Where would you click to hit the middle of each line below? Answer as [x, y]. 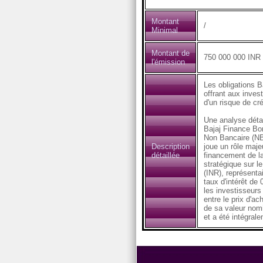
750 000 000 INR [232, 57]
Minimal [164, 30]
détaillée [165, 155]
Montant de [170, 53]
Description [170, 146]
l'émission [168, 62]
